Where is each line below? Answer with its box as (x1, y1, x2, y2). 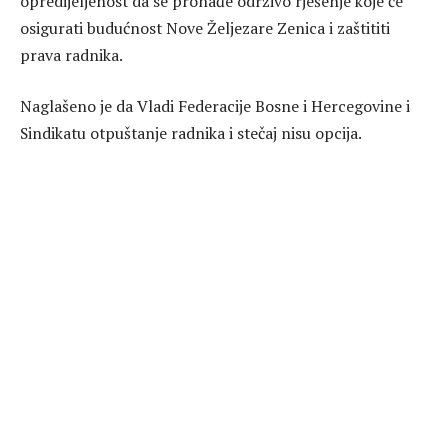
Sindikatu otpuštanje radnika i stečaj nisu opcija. (20, 122, 362, 145)
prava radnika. (20, 43, 123, 66)
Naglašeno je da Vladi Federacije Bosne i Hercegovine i (20, 95, 410, 118)
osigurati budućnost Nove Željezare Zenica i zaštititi (20, 16, 390, 39)
